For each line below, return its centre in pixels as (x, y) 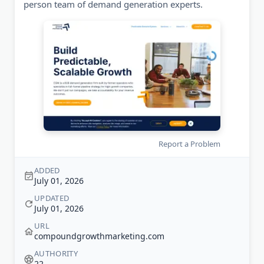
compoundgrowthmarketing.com (99, 236)
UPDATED (52, 198)
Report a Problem (189, 144)
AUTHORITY (56, 254)
